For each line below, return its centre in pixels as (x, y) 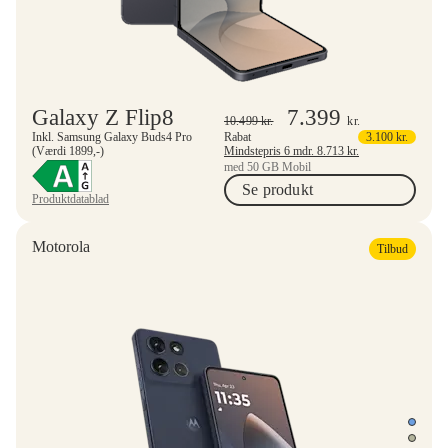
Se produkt (277, 189)
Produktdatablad (70, 198)
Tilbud (392, 248)
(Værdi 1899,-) (68, 150)
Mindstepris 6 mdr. (305, 150)
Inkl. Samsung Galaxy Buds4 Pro (112, 136)
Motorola (61, 246)
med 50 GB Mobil (267, 166)
